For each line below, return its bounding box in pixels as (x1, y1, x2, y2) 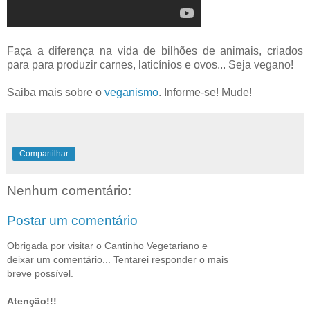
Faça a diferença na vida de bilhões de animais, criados (7, 44, 303, 57)
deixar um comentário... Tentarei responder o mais (7, 253, 228, 265)
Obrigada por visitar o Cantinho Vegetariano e (7, 239, 208, 251)
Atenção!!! (7, 295, 57, 307)
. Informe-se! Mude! (158, 86, 252, 98)
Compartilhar (19, 148, 69, 158)
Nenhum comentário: (7, 183, 131, 198)
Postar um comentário (7, 213, 138, 228)
